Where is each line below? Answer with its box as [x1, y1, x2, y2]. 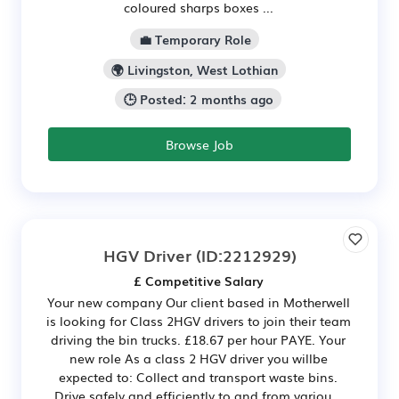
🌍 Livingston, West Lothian [111, 60, 278, 78]
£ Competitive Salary [133, 272, 264, 290]
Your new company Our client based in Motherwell [46, 293, 350, 312]
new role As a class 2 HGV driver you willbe [69, 349, 328, 368]
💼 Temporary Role [138, 29, 251, 48]
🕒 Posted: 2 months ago [123, 90, 273, 109]
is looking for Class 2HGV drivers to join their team [45, 312, 351, 330]
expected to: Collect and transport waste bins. [59, 368, 338, 387]
